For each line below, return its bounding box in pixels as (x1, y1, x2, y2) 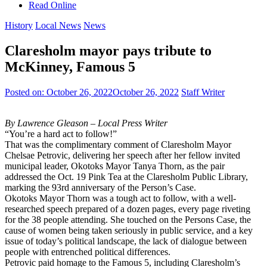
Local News (35, 20, 81, 30)
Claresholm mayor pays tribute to (5, 42, 212, 58)
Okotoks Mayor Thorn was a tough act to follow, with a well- (5, 193, 236, 203)
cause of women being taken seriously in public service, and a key (5, 225, 253, 235)
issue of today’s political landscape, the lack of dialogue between (5, 235, 247, 246)
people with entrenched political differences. (5, 246, 170, 257)
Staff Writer (181, 86, 225, 97)
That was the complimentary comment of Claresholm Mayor (5, 139, 231, 150)
